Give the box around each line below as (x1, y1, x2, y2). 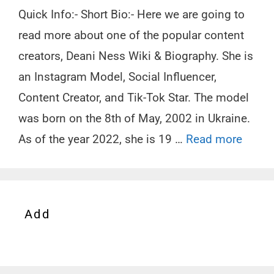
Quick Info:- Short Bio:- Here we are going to (18, 7, 245, 22)
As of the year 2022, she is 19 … (18, 132, 186, 147)
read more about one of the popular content (18, 28, 244, 43)
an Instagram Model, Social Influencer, (18, 70, 217, 84)
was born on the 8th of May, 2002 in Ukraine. (18, 111, 250, 126)
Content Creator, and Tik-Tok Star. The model (18, 91, 249, 105)
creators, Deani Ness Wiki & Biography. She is (18, 49, 253, 64)
